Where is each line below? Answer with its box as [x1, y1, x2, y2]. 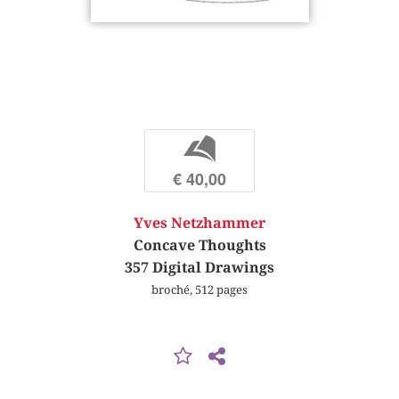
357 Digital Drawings [125, 259, 274, 277]
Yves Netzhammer [134, 215, 265, 232]
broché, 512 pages [151, 282, 248, 297]
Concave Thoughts [133, 237, 266, 255]
